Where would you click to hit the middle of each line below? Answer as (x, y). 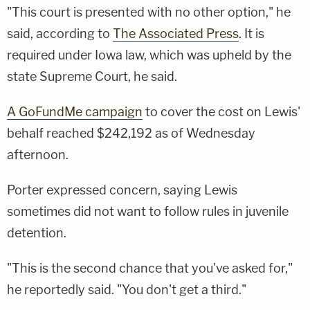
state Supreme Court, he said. (92, 76)
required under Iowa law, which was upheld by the (149, 55)
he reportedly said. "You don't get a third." (127, 289)
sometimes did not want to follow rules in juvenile (148, 211)
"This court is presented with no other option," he (149, 12)
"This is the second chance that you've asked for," (150, 268)
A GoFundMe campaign (75, 111)
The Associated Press (176, 33)
